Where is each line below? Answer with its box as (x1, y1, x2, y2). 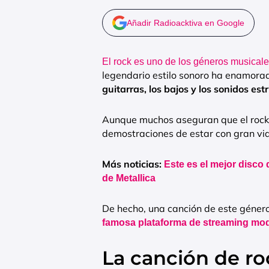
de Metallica (102, 173, 156, 184)
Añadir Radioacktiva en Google (127, 18, 244, 28)
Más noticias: (102, 158, 164, 171)
